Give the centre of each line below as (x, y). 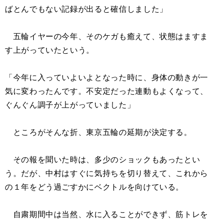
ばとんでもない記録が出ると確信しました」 (86, 9)
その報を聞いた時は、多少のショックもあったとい (103, 159)
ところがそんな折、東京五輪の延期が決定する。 (99, 132)
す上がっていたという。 (50, 50)
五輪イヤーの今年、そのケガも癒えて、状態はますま (107, 36)
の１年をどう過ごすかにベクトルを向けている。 (95, 187)
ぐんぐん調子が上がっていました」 (70, 105)
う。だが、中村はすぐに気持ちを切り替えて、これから (107, 173)
